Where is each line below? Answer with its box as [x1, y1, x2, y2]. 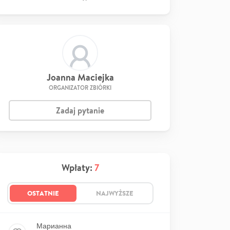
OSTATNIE [27, 188, 59, 198]
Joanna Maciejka [46, 71, 114, 84]
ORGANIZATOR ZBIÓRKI [49, 84, 111, 92]
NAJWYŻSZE [95, 188, 133, 198]
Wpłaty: [61, 161, 94, 174]
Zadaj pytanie [56, 105, 104, 116]
